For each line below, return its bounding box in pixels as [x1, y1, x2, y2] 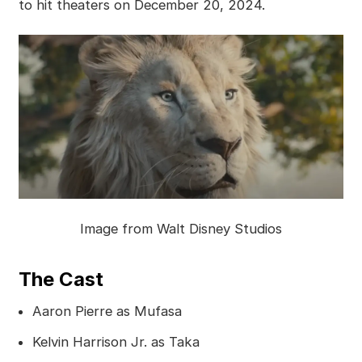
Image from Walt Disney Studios [80, 220, 282, 237]
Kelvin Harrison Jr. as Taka [32, 334, 200, 351]
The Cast [18, 267, 103, 292]
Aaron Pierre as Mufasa [32, 303, 182, 320]
